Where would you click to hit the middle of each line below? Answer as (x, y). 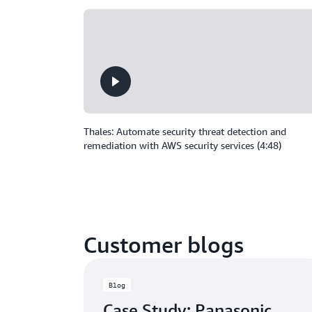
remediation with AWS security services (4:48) (182, 145)
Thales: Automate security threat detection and (185, 131)
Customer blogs (164, 244)
